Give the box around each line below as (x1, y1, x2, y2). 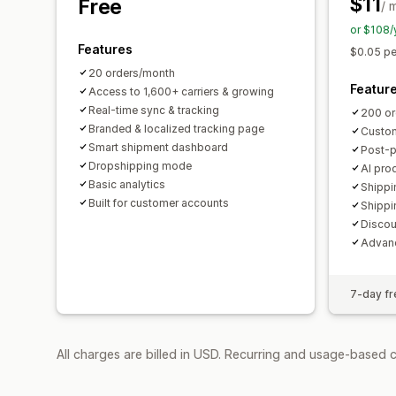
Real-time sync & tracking (88, 103, 219, 117)
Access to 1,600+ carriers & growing (88, 84, 274, 98)
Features (78, 41, 133, 57)
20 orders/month (88, 65, 175, 80)
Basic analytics (88, 177, 165, 191)
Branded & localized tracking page (88, 121, 264, 135)
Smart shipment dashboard (88, 140, 228, 154)
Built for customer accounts (88, 195, 229, 209)
